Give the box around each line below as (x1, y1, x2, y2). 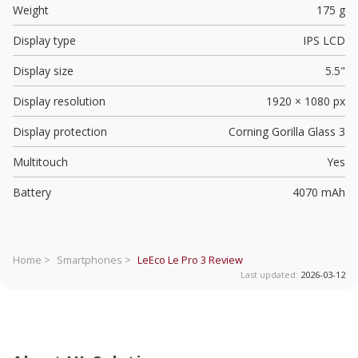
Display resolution (13, 93, 105, 109)
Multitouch (13, 153, 68, 169)
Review (206, 252, 243, 267)
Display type (13, 32, 76, 48)
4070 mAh (292, 184, 345, 200)
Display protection (13, 123, 107, 139)
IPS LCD (302, 32, 345, 48)
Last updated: (241, 268, 300, 280)
